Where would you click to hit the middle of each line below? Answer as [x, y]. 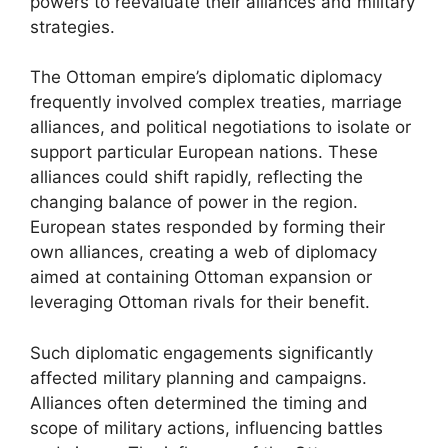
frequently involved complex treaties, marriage [216, 102]
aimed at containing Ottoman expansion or [201, 277]
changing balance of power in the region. [194, 202]
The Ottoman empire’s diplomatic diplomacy [206, 77]
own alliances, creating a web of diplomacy [203, 252]
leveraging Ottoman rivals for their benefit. [200, 302]
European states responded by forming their [207, 227]
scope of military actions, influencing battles [206, 427]
